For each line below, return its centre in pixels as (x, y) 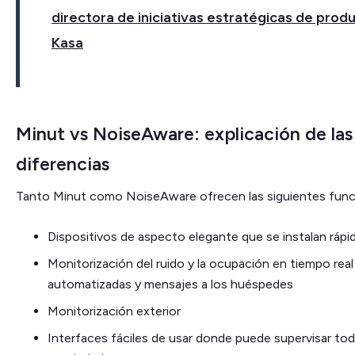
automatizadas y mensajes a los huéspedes (170, 284)
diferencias (63, 164)
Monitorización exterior (114, 311)
